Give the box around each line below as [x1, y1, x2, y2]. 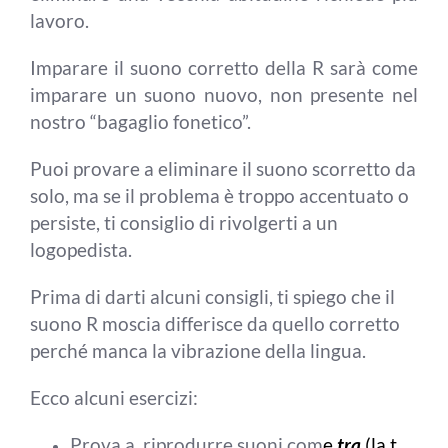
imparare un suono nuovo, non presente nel [30, 83, 418, 106]
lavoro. [30, 9, 89, 32]
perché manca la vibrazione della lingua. [30, 339, 366, 362]
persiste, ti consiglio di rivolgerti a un [30, 211, 338, 234]
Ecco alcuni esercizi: [30, 386, 198, 409]
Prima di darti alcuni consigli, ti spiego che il [30, 285, 395, 308]
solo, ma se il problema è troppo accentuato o [30, 184, 409, 207]
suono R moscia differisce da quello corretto [30, 312, 400, 335]
